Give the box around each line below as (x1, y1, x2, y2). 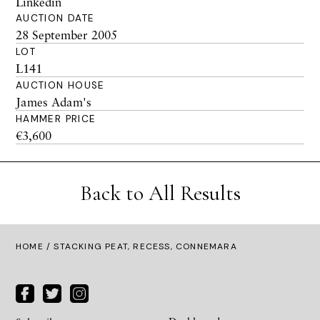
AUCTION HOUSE (16, 79, 105, 91)
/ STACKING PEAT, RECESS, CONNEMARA (43, 241, 237, 252)
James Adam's (16, 94, 91, 109)
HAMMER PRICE (16, 113, 96, 125)
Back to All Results (79, 180, 241, 206)
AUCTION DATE (16, 12, 95, 24)
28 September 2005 (16, 27, 117, 42)
